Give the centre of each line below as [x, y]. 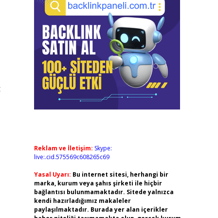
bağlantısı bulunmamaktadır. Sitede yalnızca [104, 192]
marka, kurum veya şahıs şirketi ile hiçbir [98, 183]
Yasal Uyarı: [52, 174]
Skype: [103, 148]
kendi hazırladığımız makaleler [82, 201]
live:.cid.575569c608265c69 [72, 157]
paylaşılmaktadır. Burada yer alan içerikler [101, 209]
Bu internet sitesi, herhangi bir [120, 174]
